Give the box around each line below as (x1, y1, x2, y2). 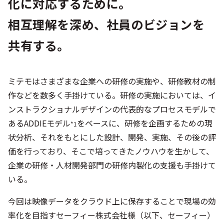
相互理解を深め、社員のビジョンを (8, 15, 205, 33)
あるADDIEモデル (8, 117, 70, 129)
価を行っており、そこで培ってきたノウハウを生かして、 (8, 145, 214, 157)
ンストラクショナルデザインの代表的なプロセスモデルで (8, 103, 216, 115)
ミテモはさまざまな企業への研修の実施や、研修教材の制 (8, 75, 216, 87)
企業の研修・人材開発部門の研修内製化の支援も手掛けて (8, 159, 216, 171)
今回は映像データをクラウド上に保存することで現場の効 (8, 195, 216, 207)
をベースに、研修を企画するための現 (77, 117, 212, 129)
